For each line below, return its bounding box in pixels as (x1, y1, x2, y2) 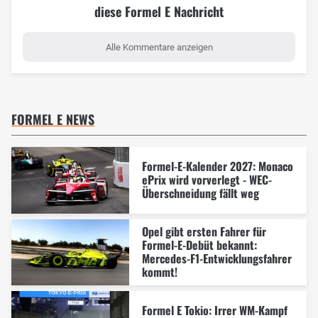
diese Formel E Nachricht (94, 2, 224, 21)
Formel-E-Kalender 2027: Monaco (141, 158, 293, 175)
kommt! (141, 263, 177, 281)
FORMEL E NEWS (11, 110, 94, 129)
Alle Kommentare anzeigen (105, 41, 213, 53)
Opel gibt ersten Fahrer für (141, 223, 266, 241)
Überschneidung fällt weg (141, 185, 259, 202)
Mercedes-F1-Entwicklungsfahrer (141, 250, 292, 268)
